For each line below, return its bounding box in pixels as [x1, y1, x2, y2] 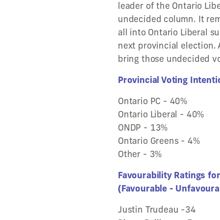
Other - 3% [118, 148, 162, 160]
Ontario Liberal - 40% [118, 109, 204, 120]
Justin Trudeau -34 [118, 204, 196, 215]
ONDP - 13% [118, 122, 168, 133]
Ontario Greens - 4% [118, 135, 200, 146]
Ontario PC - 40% [118, 95, 188, 107]
